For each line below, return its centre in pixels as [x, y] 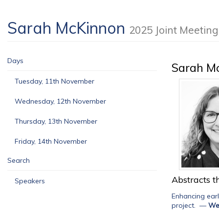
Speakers [30, 181]
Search [19, 160]
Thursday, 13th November [56, 121]
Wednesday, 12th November [60, 101]
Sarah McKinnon [68, 28]
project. [185, 205]
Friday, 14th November [51, 141]
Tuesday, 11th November [55, 81]
